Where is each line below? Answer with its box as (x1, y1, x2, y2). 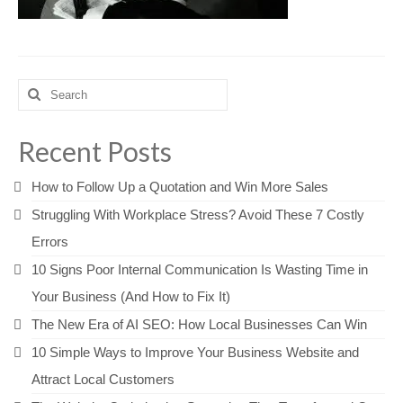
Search (17, 81, 61, 96)
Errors (31, 234, 68, 249)
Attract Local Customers (31, 372, 175, 387)
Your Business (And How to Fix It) (31, 289, 230, 304)
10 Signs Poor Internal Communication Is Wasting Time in (31, 262, 368, 277)
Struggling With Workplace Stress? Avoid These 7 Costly (31, 207, 364, 222)
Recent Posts (18, 135, 172, 167)
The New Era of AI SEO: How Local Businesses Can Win (31, 317, 367, 332)
